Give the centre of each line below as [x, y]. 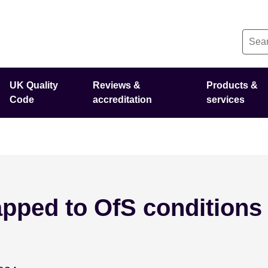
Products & [232, 85]
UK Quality [34, 85]
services [225, 100]
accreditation [123, 100]
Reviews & [117, 85]
